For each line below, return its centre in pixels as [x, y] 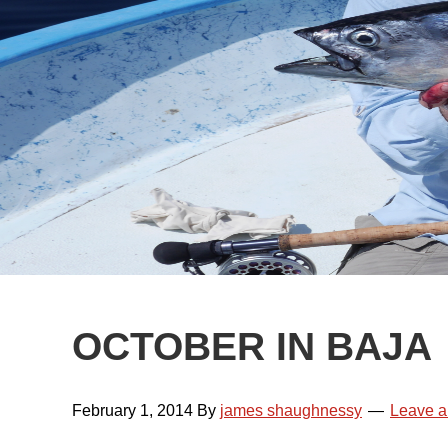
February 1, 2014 [132, 410]
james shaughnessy [291, 410]
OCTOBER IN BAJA [252, 346]
